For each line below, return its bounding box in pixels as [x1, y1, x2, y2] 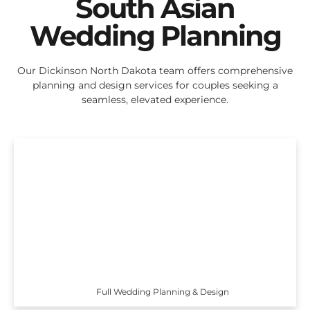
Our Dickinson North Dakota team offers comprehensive [17, 64, 293, 77]
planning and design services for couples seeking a [32, 79, 278, 92]
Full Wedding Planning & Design [96, 286, 230, 297]
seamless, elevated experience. [82, 93, 228, 107]
